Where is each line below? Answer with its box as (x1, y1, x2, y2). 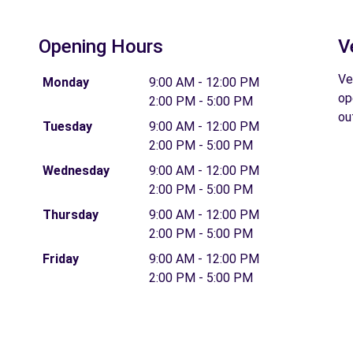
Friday (42, 251, 79, 266)
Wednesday (42, 162, 110, 178)
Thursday (42, 206, 98, 222)
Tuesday (42, 118, 92, 134)
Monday (42, 74, 89, 90)
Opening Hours (39, 35, 163, 58)
